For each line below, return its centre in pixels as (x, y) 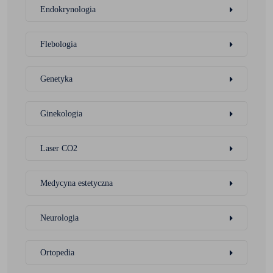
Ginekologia (61, 114)
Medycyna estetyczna (76, 183)
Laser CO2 (59, 148)
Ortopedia (57, 253)
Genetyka (56, 79)
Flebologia (58, 44)
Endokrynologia (68, 9)
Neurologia (59, 218)
